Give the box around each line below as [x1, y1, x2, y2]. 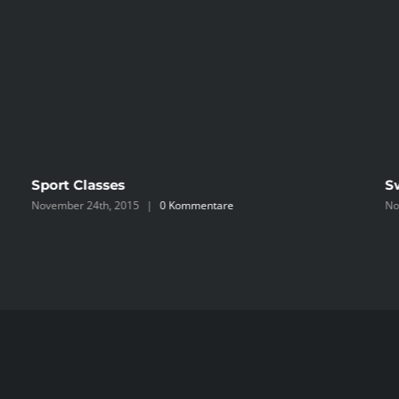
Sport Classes [31, 176, 126, 194]
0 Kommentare [159, 198, 234, 214]
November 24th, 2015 [31, 198, 140, 214]
